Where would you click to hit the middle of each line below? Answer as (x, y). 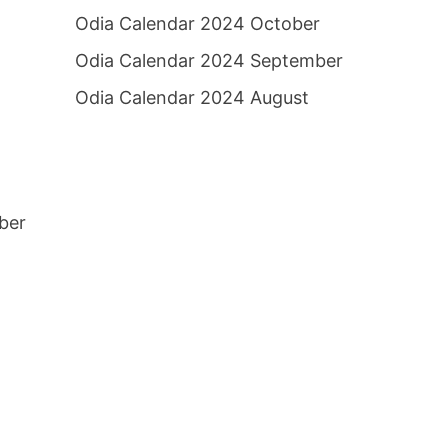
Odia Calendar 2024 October (197, 23)
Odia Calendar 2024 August (191, 97)
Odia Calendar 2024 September (208, 60)
